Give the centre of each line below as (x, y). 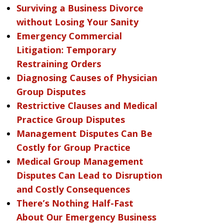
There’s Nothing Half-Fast (75, 203)
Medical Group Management (80, 161)
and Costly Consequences (73, 189)
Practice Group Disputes (70, 119)
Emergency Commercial (69, 36)
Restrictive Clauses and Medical (87, 106)
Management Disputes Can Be (84, 133)
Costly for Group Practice (73, 147)
